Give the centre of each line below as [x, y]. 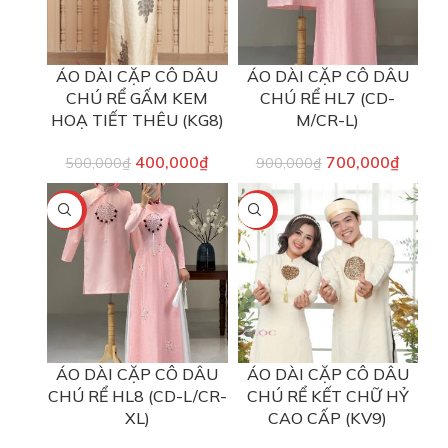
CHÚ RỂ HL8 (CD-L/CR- [137, 396]
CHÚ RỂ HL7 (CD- [328, 97]
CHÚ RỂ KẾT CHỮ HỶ [327, 396]
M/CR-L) [328, 119]
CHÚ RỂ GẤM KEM [137, 97]
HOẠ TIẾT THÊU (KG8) [137, 119]
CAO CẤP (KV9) [328, 418]
